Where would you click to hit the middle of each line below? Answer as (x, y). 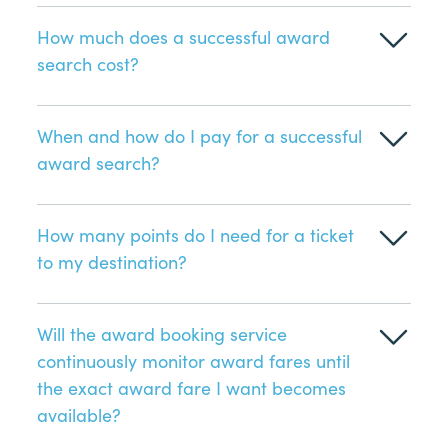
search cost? (88, 63)
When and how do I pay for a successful (200, 135)
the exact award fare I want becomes (192, 387)
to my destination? (112, 261)
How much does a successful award (184, 36)
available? (79, 414)
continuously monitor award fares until (194, 360)
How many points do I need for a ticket (196, 234)
